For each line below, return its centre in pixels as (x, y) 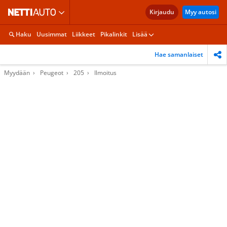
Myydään (17, 73)
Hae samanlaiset (179, 54)
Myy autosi (201, 12)
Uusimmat (52, 34)
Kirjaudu (162, 12)
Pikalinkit (114, 34)
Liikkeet (84, 34)
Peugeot (52, 73)
